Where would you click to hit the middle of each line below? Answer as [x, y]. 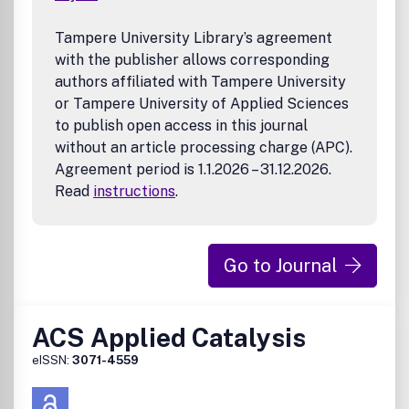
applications [83, 17]
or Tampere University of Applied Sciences [202, 104]
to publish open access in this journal [181, 126]
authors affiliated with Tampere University [200, 82]
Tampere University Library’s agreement [194, 38]
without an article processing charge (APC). [204, 147]
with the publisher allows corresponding [192, 60]
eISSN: [52, 360]
